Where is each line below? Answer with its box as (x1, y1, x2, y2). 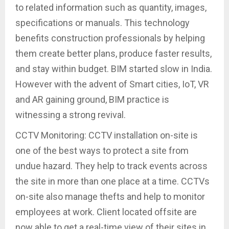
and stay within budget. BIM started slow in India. (15, 63, 212, 75)
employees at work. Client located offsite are (15, 207, 197, 218)
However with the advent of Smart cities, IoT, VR (15, 79, 209, 90)
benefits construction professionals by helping (15, 33, 205, 44)
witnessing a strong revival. (15, 109, 126, 121)
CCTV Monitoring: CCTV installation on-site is (15, 130, 198, 141)
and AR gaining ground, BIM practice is (15, 94, 169, 105)
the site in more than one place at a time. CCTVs (15, 176, 210, 187)
